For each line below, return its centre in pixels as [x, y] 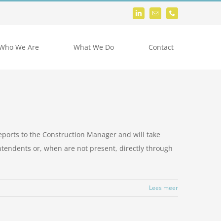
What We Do [94, 47]
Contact [161, 47]
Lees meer [164, 188]
